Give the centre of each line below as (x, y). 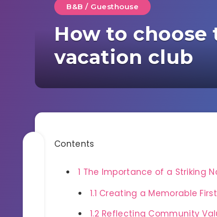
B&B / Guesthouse (102, 7)
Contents (74, 144)
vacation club (124, 57)
